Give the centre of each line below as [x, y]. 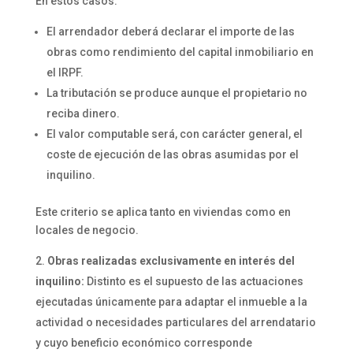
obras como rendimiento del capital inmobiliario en [180, 52]
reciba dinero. [83, 113]
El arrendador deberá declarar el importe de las [170, 31]
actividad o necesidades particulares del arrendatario [175, 322]
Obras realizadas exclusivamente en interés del [171, 260]
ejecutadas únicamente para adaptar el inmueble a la [171, 301]
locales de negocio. [87, 230]
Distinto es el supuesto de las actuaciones [195, 281]
